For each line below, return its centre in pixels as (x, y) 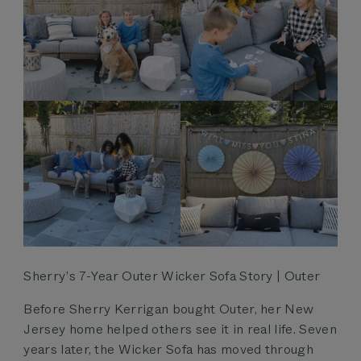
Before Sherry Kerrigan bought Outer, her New (169, 309)
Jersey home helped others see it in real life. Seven (180, 329)
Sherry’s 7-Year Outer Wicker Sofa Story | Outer (172, 276)
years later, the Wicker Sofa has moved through (169, 349)
